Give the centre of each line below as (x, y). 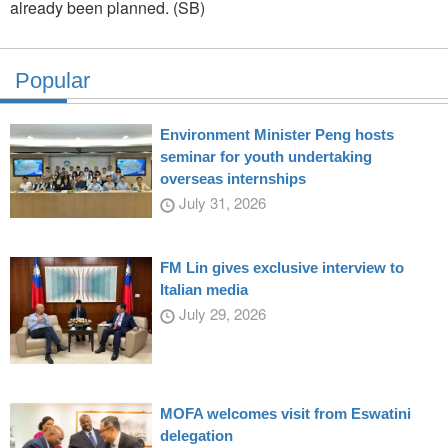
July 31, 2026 (220, 202)
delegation (196, 436)
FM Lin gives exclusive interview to (281, 267)
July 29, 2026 (220, 313)
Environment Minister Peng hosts (276, 134)
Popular (52, 80)
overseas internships (232, 178)
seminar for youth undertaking (265, 156)
